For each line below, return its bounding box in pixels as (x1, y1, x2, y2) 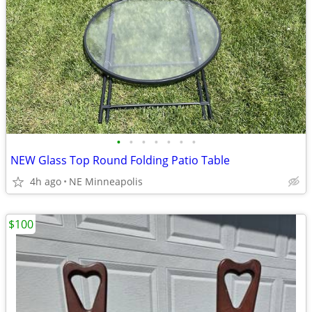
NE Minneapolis (69, 175, 143, 188)
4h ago (30, 175, 61, 188)
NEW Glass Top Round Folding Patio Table (10, 153, 230, 168)
